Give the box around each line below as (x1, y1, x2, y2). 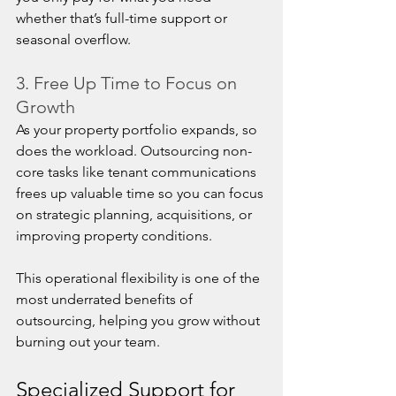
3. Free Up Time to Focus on (16, 72, 241, 94)
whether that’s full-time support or (16, 10, 231, 27)
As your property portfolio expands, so (16, 121, 261, 138)
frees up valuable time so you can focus (16, 185, 267, 202)
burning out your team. (16, 333, 160, 350)
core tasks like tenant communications (16, 164, 260, 180)
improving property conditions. (16, 227, 212, 244)
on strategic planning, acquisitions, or (16, 206, 255, 223)
